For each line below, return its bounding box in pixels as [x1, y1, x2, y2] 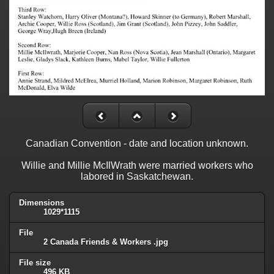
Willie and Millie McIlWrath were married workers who [21, 160, 253, 171]
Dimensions [19, 198, 64, 208]
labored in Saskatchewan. [81, 171, 193, 182]
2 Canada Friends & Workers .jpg [43, 237, 168, 247]
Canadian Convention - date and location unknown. [26, 138, 248, 149]
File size [19, 258, 51, 268]
